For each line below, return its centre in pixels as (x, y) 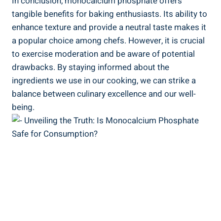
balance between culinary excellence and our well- (104, 94)
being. (23, 107)
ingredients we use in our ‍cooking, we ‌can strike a (104, 80)
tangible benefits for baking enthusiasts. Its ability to (110, 14)
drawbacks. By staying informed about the (91, 67)
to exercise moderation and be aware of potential (103, 54)
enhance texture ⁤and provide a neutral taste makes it (109, 27)
